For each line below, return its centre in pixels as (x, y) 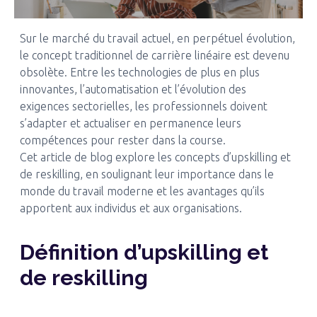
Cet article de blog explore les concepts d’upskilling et (155, 157)
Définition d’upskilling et (144, 252)
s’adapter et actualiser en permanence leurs (130, 123)
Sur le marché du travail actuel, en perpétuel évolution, (157, 38)
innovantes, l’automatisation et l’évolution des (133, 89)
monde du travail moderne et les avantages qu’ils (142, 191)
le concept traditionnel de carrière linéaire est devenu (154, 55)
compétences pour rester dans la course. (122, 140)
